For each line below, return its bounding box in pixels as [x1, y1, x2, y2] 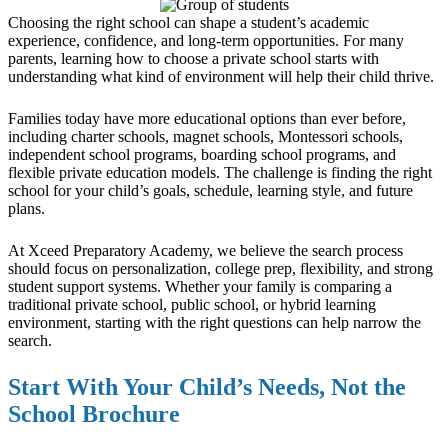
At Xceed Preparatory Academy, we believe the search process [8, 241, 403, 259]
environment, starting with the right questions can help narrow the [8, 313, 421, 331]
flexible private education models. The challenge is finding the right [8, 163, 432, 181]
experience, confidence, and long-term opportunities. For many [8, 31, 404, 49]
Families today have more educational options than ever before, [8, 109, 406, 127]
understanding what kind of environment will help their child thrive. [8, 67, 438, 85]
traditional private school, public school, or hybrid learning [8, 295, 376, 313]
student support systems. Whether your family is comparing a [8, 277, 392, 295]
